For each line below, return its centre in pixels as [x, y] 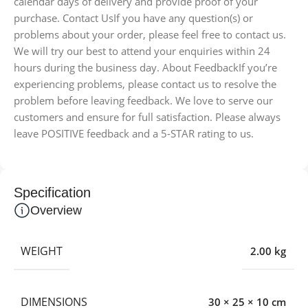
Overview [56, 210]
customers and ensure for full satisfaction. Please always [147, 117]
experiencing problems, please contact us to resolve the [145, 84]
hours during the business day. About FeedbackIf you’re [145, 67]
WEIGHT [42, 251]
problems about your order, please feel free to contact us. [150, 34]
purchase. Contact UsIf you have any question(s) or [133, 18]
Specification [52, 192]
